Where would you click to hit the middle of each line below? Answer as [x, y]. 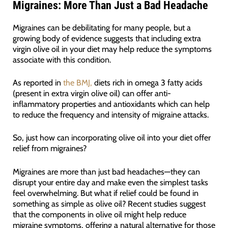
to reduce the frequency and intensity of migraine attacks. [110, 115]
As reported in [38, 83]
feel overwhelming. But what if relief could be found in [105, 193]
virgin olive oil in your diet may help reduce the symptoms [112, 49]
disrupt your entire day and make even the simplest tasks [110, 182]
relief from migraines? [49, 148]
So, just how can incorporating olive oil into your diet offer [111, 138]
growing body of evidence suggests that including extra [107, 38]
